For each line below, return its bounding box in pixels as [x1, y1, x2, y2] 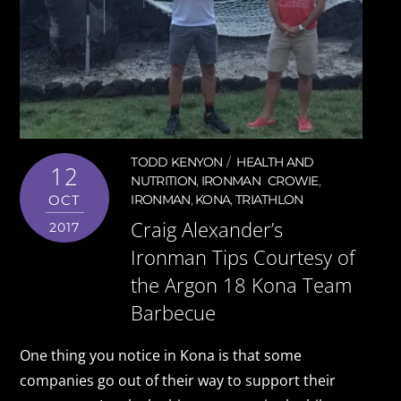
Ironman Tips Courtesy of [131, 243, 356, 271]
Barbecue [131, 298, 217, 327]
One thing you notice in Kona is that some [20, 345, 303, 365]
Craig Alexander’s [131, 215, 284, 243]
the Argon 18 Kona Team [131, 270, 353, 299]
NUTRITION [131, 174, 197, 189]
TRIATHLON [235, 192, 303, 208]
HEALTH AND [236, 155, 314, 170]
